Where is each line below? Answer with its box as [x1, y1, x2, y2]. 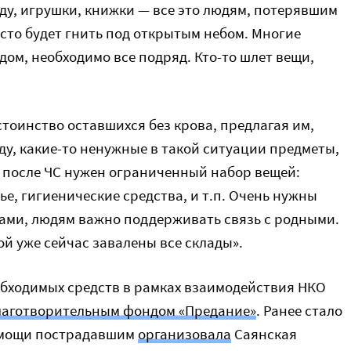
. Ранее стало [256, 301, 342, 320]
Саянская [231, 324, 297, 343]
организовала [138, 324, 231, 343]
